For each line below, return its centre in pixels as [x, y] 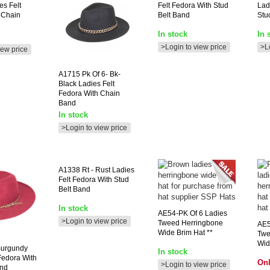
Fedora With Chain [89, 93]
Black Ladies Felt [86, 84]
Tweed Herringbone [190, 223]
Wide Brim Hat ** [185, 233]
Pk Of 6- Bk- [100, 74]
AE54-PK [173, 213]
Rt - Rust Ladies [107, 170]
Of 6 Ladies [208, 213]
